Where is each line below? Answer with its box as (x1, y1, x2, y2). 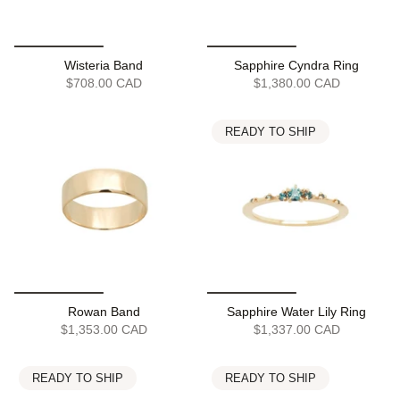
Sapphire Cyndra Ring (234, 58, 359, 73)
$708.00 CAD (65, 76, 142, 91)
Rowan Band (67, 304, 140, 320)
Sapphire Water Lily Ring (227, 304, 366, 320)
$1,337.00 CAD (253, 322, 340, 337)
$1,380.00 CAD (253, 76, 340, 91)
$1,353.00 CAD (60, 322, 147, 337)
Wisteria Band (64, 58, 143, 73)
